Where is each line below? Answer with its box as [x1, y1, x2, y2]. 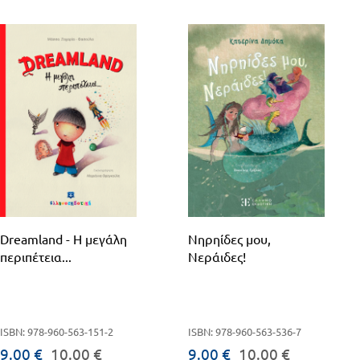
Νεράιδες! [188, 248, 247, 265]
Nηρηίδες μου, [188, 231, 272, 247]
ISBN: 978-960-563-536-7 [188, 325, 302, 339]
